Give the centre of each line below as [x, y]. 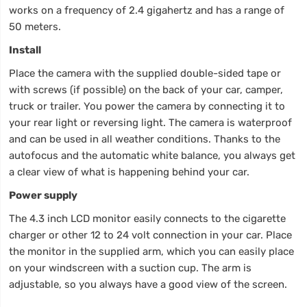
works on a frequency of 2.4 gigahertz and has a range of [147, 10]
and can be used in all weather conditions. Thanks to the [145, 139]
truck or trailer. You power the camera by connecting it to [147, 106]
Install [25, 50]
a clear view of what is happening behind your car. [130, 172]
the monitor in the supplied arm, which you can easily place [152, 251]
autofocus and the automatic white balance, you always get [152, 155]
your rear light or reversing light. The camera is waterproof [151, 122]
